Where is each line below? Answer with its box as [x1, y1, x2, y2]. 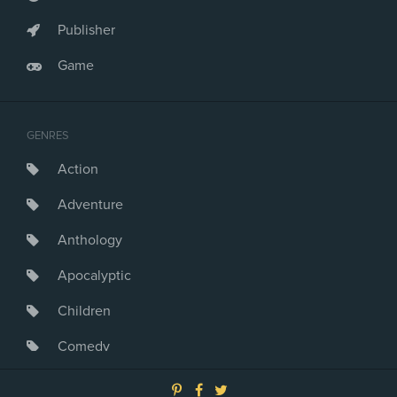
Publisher [58, 21, 115, 39]
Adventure [58, 196, 123, 214]
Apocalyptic [58, 267, 131, 284]
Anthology [58, 231, 122, 249]
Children [58, 302, 111, 320]
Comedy [58, 338, 110, 355]
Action [58, 160, 98, 178]
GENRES [27, 128, 69, 143]
